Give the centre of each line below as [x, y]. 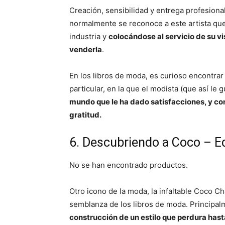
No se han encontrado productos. [129, 165]
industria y [89, 36]
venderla [86, 49]
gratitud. [85, 115]
